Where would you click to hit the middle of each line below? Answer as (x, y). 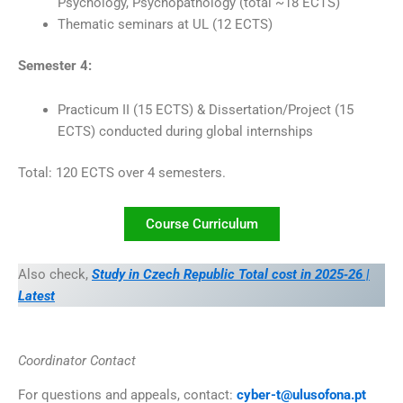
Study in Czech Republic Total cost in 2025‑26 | (231, 275)
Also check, (53, 275)
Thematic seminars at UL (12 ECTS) (165, 24)
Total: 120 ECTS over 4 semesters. (122, 173)
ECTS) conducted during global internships (185, 132)
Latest (36, 296)
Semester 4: (55, 65)
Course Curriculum (201, 224)
